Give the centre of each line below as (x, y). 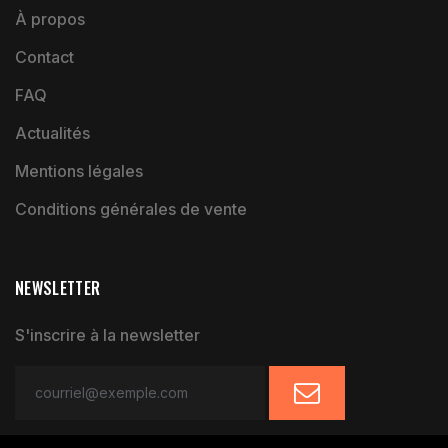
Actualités (52, 132)
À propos (50, 18)
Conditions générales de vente (131, 208)
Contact (44, 56)
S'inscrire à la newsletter (107, 334)
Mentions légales (79, 170)
